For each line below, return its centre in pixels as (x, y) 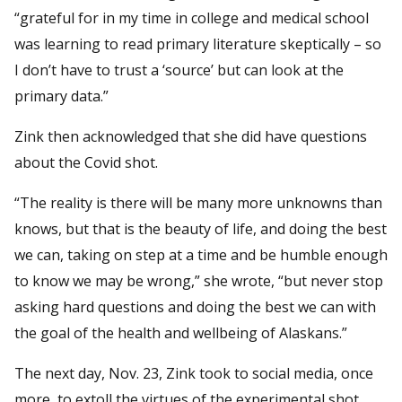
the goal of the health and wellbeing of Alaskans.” (181, 332)
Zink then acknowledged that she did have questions (191, 136)
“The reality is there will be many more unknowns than (198, 202)
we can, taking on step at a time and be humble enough (201, 254)
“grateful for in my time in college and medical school (192, 17)
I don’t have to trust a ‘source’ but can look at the (179, 70)
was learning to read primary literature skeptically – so (198, 44)
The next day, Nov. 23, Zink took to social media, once (194, 373)
